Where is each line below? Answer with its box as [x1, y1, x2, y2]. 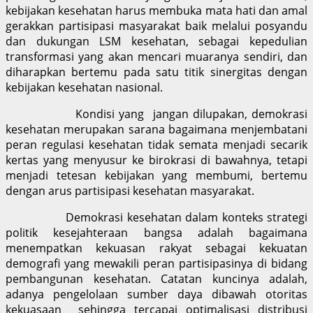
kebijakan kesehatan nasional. [6, 79, 163, 95]
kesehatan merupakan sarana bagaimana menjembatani [6, 121, 307, 137]
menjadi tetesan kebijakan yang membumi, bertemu [6, 167, 307, 183]
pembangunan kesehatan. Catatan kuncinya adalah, [6, 270, 307, 286]
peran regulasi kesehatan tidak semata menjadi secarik [6, 136, 307, 152]
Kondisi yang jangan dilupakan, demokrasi [6, 105, 307, 122]
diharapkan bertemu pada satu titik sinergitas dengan [6, 64, 307, 80]
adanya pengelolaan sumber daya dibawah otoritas [6, 286, 307, 302]
